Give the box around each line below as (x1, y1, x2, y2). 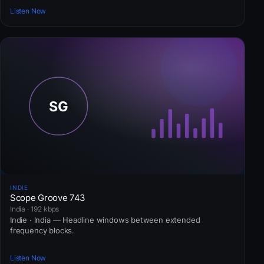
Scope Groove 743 (10, 192, 86, 203)
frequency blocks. (10, 225, 74, 235)
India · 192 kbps (10, 204, 60, 213)
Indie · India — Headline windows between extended (10, 214, 200, 225)
